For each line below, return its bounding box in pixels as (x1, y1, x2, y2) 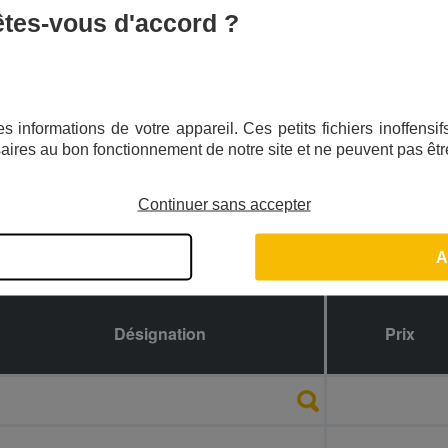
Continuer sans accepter (137, 195, 311, 213)
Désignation (114, 322, 207, 345)
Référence (331, 322, 410, 345)
